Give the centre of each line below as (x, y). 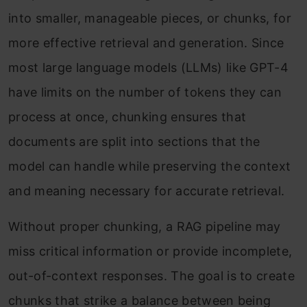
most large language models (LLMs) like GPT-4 (149, 67)
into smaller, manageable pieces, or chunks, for (150, 18)
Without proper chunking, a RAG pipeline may (145, 226)
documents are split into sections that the (134, 142)
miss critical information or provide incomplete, (150, 251)
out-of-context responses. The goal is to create (152, 276)
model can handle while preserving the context (150, 166)
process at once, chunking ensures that (127, 117)
